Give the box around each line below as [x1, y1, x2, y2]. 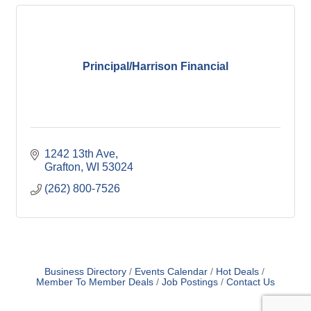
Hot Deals [215, 267, 259, 277]
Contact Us [226, 277, 275, 287]
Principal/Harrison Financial [83, 60, 228, 72]
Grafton [44, 161, 81, 173]
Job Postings [162, 277, 218, 287]
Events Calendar [134, 267, 208, 277]
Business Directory [44, 267, 126, 277]
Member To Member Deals [36, 277, 153, 287]
